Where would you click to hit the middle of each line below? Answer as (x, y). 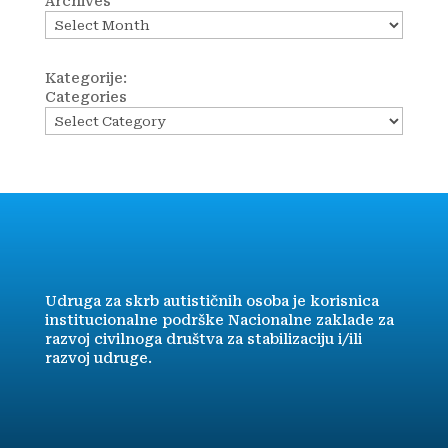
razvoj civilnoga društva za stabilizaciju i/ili (203, 339)
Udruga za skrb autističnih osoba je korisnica (211, 301)
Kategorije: (85, 78)
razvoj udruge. (98, 358)
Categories (85, 97)
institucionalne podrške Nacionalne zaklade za (219, 320)
